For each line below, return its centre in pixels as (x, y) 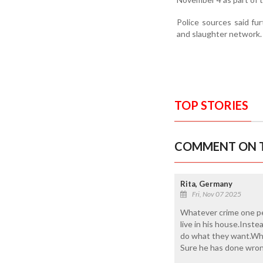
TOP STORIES (211, 105)
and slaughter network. (219, 33)
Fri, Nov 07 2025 (217, 194)
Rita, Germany (206, 183)
